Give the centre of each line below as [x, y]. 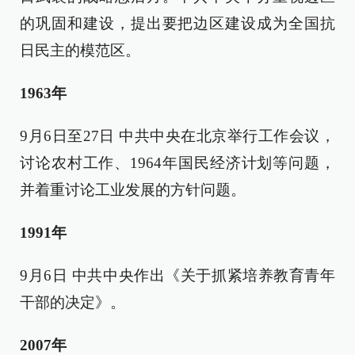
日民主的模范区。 [80, 50]
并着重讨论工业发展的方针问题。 [133, 190]
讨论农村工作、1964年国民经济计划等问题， [177, 163]
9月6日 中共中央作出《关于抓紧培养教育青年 [177, 275]
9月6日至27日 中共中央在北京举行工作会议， [177, 136]
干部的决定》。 [73, 302]
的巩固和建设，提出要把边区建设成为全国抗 [177, 23]
